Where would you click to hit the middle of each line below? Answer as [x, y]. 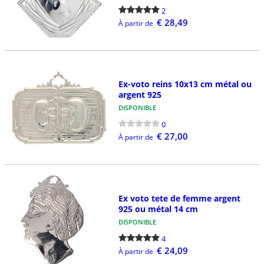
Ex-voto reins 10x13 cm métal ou [185, 84]
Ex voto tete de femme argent [179, 198]
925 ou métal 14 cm [158, 209]
